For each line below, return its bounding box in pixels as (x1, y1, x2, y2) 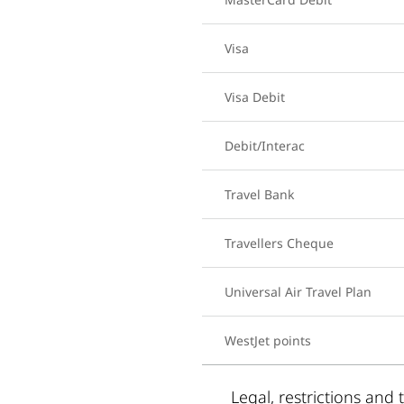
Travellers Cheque (225, 234, 334, 252)
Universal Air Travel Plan (225, 282, 372, 300)
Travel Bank (225, 185, 294, 203)
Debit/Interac (225, 136, 305, 154)
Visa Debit (225, 87, 285, 106)
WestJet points (225, 331, 315, 349)
